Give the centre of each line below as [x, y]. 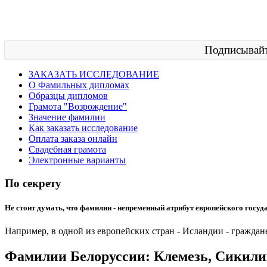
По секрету [33, 183]
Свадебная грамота [67, 149]
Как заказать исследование [83, 128]
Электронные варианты [77, 160]
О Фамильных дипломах [79, 85]
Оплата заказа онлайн [73, 139]
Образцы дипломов [68, 96]
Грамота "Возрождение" [78, 106]
